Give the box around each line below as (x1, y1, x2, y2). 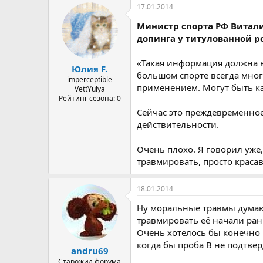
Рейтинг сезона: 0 (58, 93, 121, 103)
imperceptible (67, 75, 112, 85)
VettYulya (74, 84, 105, 94)
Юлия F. (72, 63, 107, 75)
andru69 (70, 245, 109, 257)
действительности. (137, 118, 219, 130)
